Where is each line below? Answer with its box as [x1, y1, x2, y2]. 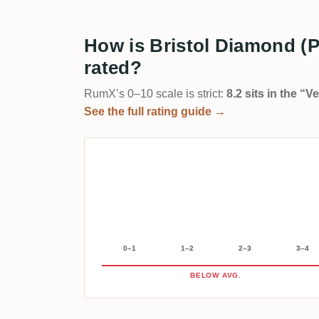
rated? [84, 56, 142, 78]
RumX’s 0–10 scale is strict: [84, 87, 226, 100]
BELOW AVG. [190, 271, 241, 279]
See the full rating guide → [84, 105, 226, 117]
